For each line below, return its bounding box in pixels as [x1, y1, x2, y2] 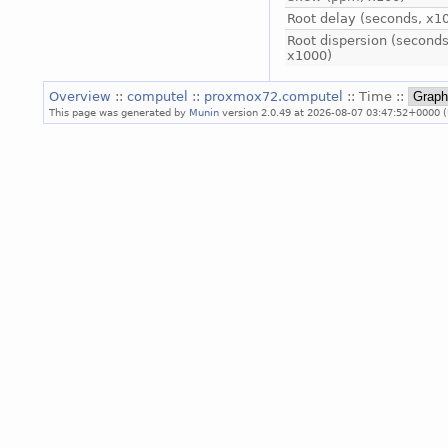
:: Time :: [347, 88, 408, 104]
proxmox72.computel [204, 88, 347, 104]
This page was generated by [49, 105, 189, 118]
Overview [49, 88, 115, 104]
